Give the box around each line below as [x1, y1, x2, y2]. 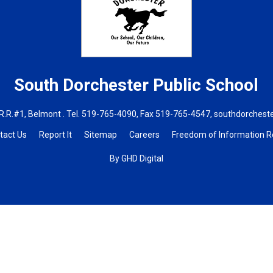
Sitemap [83, 129, 117, 140]
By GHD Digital [109, 153, 163, 163]
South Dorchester [14, 74, 154, 95]
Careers [129, 129, 160, 140]
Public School [153, 74, 259, 95]
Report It [38, 129, 72, 140]
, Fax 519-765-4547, [136, 108, 214, 119]
